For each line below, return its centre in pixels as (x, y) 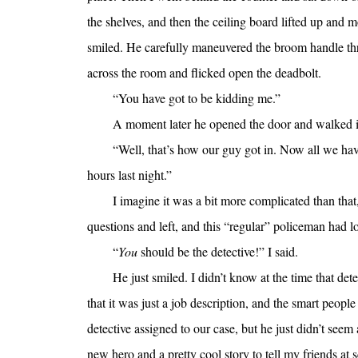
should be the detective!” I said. (217, 252)
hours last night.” (129, 175)
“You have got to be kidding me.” (196, 98)
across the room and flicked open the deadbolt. (204, 73)
